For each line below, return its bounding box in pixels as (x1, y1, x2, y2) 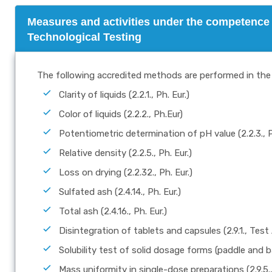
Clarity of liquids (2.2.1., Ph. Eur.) (59, 89, 189, 100)
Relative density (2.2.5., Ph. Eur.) (59, 147, 192, 158)
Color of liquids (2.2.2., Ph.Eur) (59, 108, 183, 120)
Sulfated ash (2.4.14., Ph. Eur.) (59, 186, 181, 197)
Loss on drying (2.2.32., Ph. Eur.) (59, 166, 192, 178)
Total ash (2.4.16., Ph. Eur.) (59, 205, 167, 217)
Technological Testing (27, 30, 141, 43)
